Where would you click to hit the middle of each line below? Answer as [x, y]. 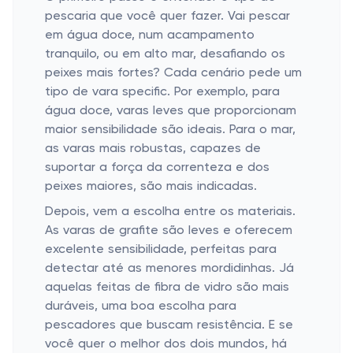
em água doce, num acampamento [150, 35]
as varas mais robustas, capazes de [153, 149]
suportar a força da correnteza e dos [157, 168]
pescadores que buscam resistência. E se [169, 325]
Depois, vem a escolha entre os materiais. [170, 212]
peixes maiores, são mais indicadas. [151, 187]
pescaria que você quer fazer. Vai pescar [167, 17]
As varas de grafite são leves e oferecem [169, 231]
